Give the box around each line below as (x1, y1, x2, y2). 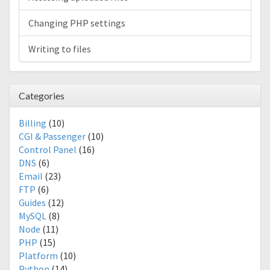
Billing (19, 117, 46, 129)
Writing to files (28, 43, 91, 55)
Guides (19, 196, 46, 209)
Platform (19, 250, 58, 262)
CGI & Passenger (19, 130, 86, 142)
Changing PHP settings (28, 17, 125, 29)
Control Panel (19, 143, 77, 155)
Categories (19, 90, 64, 101)
